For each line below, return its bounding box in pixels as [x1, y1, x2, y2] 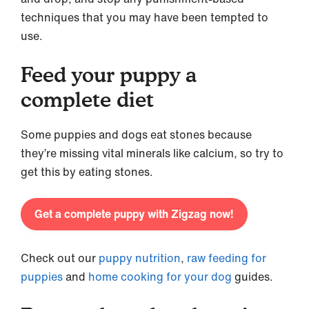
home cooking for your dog [88, 268, 235, 285]
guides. [235, 268, 273, 285]
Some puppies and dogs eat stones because [21, 126, 252, 143]
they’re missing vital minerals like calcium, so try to [21, 144, 283, 161]
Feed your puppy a [21, 61, 197, 87]
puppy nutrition [99, 249, 181, 266]
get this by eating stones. [21, 163, 156, 180]
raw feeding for [187, 249, 266, 266]
